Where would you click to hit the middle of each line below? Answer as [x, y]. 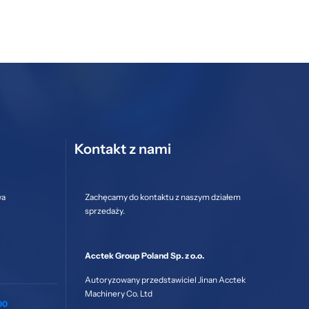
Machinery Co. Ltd [118, 294]
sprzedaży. [104, 211]
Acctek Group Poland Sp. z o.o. [144, 256]
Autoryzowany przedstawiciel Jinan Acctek [165, 280]
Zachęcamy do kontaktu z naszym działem [162, 197]
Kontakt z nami [122, 149]
